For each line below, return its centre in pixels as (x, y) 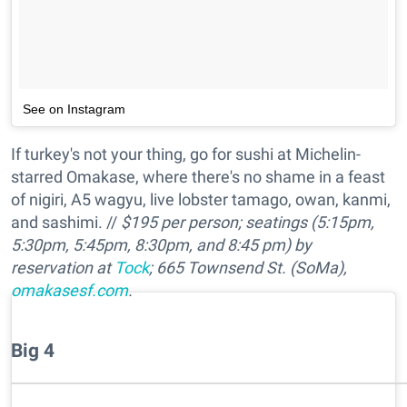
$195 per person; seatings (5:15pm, (248, 223)
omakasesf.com (69, 291)
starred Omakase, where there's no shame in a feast (198, 177)
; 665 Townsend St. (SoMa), (248, 268)
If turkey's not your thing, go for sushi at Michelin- (186, 154)
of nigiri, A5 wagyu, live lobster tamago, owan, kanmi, (201, 200)
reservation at (63, 268)
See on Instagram (74, 109)
